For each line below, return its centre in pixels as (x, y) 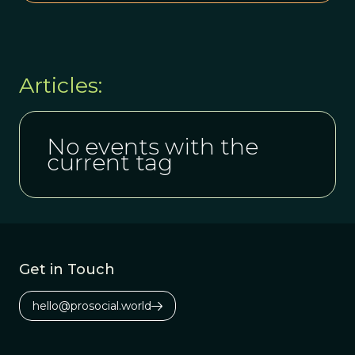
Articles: (61, 85)
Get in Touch (67, 269)
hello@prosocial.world (92, 305)
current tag (110, 162)
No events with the (153, 146)
